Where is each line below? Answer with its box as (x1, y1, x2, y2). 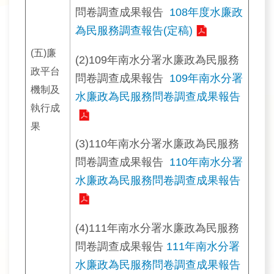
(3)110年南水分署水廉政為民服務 (75, 138, 239, 150)
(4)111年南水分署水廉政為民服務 (75, 221, 239, 234)
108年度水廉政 (169, 6, 243, 19)
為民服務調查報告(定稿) (75, 24, 193, 37)
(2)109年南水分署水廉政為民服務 (75, 53, 239, 66)
